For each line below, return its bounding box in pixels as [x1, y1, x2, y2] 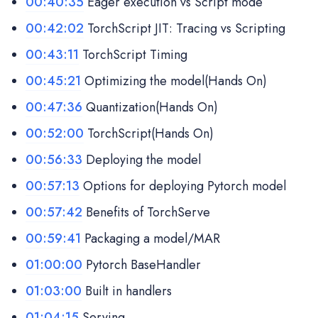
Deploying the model [82, 150, 201, 169]
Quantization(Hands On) [82, 97, 218, 116]
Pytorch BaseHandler [82, 255, 201, 274]
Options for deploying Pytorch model [79, 176, 286, 195]
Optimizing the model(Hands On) [81, 71, 267, 90]
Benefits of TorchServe [82, 202, 210, 221]
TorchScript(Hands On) [84, 124, 214, 143]
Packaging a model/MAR [81, 229, 220, 248]
